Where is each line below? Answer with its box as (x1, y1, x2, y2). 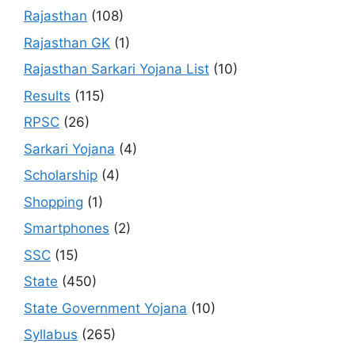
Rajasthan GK (24, 34, 110, 51)
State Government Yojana (24, 300, 187, 316)
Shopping (24, 193, 83, 210)
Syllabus (24, 326, 78, 343)
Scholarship (24, 167, 97, 184)
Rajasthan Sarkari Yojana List (24, 61, 209, 78)
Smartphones (24, 220, 109, 237)
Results (24, 87, 71, 104)
